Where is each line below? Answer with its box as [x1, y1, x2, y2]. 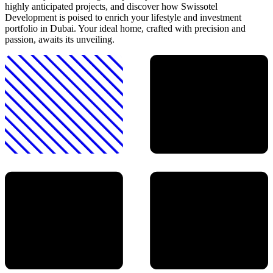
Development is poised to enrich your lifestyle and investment [5, 12, 241, 23]
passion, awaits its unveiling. [5, 34, 115, 44]
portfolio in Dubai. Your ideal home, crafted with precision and [5, 23, 246, 34]
